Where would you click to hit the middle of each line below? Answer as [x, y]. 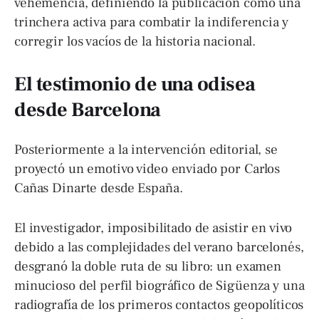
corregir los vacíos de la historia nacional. [135, 41]
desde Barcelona [88, 110]
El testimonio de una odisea [135, 84]
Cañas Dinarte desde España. [99, 188]
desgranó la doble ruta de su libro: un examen [148, 266]
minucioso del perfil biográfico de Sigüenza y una [159, 285]
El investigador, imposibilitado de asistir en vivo [153, 228]
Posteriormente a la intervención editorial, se [146, 150]
